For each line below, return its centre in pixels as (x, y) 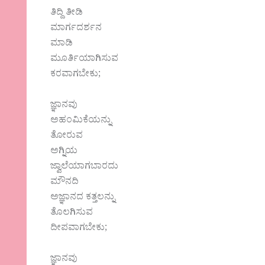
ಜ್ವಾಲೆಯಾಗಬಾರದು (85, 167)
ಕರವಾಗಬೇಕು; (76, 75)
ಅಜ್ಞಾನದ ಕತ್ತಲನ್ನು (83, 198)
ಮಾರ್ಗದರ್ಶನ (76, 29)
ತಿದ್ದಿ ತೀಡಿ (67, 14)
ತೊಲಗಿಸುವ (72, 213)
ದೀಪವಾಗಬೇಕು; (79, 229)
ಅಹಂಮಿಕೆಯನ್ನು (81, 121)
